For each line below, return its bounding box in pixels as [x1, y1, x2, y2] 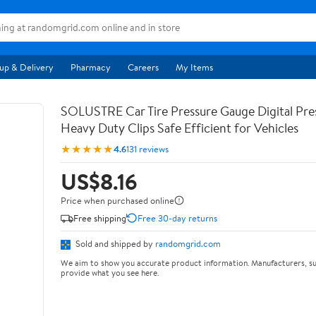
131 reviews [126, 142, 169, 155]
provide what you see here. [61, 266, 159, 279]
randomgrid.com [155, 237, 221, 250]
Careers [128, 61, 159, 73]
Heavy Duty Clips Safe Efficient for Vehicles [61, 119, 298, 137]
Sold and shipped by [73, 237, 155, 250]
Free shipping [73, 211, 126, 224]
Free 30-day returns [138, 211, 217, 224]
